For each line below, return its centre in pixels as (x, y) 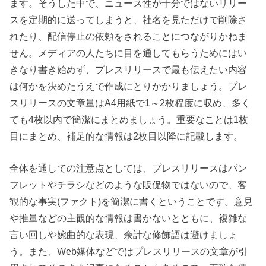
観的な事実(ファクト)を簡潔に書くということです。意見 (132, 201)
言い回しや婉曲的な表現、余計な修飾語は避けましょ (124, 234)
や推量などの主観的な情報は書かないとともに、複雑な (129, 218)
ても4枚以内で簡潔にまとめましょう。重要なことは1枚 (129, 119)
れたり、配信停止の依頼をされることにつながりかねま (129, 36)
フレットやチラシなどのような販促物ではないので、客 (129, 184)
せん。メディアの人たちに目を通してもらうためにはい (129, 53)
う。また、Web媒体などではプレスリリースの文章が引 (129, 251)
